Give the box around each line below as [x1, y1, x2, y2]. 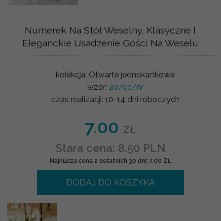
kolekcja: [56, 70, 89, 79]
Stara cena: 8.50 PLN [55, 141, 165, 154]
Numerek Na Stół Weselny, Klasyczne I [25, 24, 196, 36]
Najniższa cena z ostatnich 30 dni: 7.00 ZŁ [49, 157, 171, 164]
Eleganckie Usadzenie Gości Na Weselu [22, 37, 199, 48]
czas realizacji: [51, 94, 105, 104]
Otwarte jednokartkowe [89, 70, 175, 79]
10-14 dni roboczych [105, 94, 180, 104]
